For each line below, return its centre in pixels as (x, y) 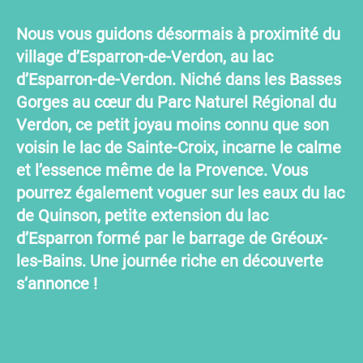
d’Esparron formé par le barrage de (143, 238)
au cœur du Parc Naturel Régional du (202, 102)
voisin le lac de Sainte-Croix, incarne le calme (179, 147)
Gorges (42, 102)
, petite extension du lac (183, 215)
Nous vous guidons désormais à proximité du (178, 34)
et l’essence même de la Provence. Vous (162, 170)
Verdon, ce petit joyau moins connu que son (173, 124)
